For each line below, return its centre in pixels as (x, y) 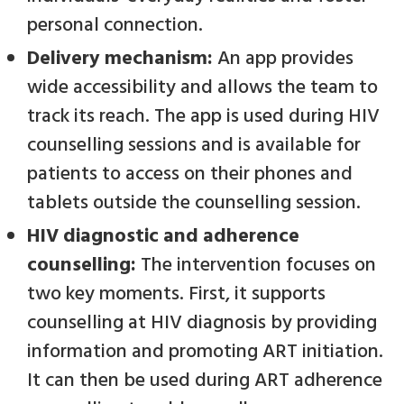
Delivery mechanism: (120, 59)
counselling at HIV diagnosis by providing (202, 323)
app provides (299, 59)
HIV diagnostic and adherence (163, 236)
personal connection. (115, 25)
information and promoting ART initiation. (205, 352)
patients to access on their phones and (190, 174)
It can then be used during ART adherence (205, 381)
